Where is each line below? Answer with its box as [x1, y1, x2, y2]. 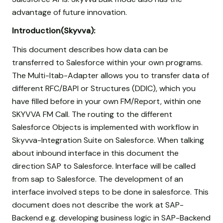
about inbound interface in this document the [12, 147, 179, 158]
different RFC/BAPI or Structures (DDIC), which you [12, 83, 196, 94]
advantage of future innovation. [12, 7, 127, 18]
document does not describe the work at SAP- [12, 199, 184, 210]
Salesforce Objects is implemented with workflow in [12, 121, 199, 132]
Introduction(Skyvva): [12, 25, 95, 36]
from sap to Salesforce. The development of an [12, 173, 183, 184]
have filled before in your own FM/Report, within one [12, 96, 201, 107]
